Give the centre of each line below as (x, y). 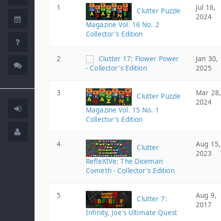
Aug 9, (206, 195)
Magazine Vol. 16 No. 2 (123, 25)
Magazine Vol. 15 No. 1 (123, 110)
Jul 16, (206, 7)
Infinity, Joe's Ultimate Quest (131, 213)
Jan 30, (207, 59)
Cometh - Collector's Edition (130, 171)
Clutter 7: (151, 199)
